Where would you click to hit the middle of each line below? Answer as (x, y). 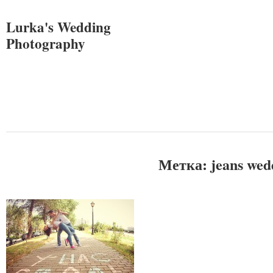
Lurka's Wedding (58, 27)
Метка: (185, 164)
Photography (46, 43)
